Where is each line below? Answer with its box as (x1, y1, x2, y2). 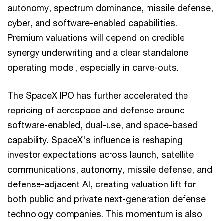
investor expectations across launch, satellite (7, 148, 194, 160)
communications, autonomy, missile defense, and (7, 163, 212, 175)
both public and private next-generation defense (7, 193, 206, 204)
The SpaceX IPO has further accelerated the (7, 89, 188, 101)
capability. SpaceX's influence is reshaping (7, 134, 183, 145)
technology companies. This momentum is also (7, 208, 202, 219)
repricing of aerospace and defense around (7, 104, 185, 115)
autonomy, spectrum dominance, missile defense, (7, 2, 213, 13)
